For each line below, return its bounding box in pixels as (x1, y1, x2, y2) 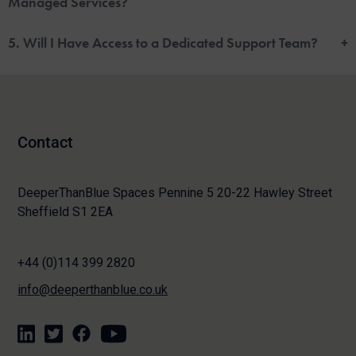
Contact (17, 132, 74, 152)
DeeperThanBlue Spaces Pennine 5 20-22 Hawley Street (17, 184, 333, 200)
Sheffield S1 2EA (17, 203, 114, 219)
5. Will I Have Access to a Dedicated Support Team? (8, 33, 318, 52)
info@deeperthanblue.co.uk (17, 281, 168, 297)
